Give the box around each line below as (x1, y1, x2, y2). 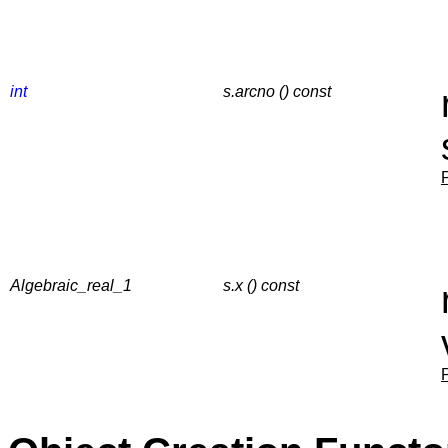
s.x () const (223, 276, 299, 294)
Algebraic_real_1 (10, 276, 132, 294)
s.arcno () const (223, 82, 331, 100)
